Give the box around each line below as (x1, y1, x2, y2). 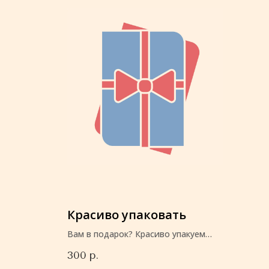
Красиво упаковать (67, 206, 186, 223)
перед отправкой (67, 240, 139, 252)
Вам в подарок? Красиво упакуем (67, 228, 205, 240)
